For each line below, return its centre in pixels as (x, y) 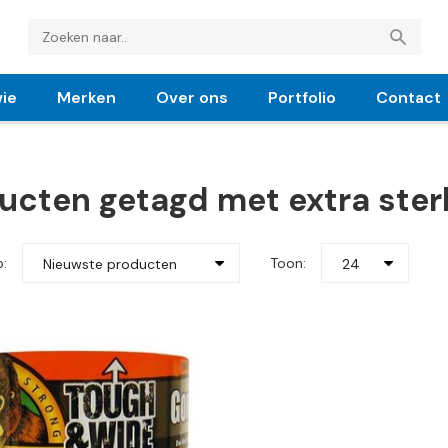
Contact (408, 97)
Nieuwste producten (110, 264)
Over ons (192, 97)
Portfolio (302, 97)
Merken (86, 97)
